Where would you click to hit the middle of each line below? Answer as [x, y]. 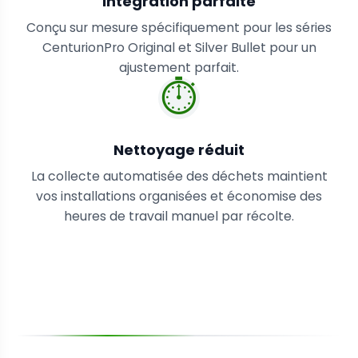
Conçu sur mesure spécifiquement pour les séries [179, 27]
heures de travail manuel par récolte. [179, 217]
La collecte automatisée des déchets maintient [179, 177]
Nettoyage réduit [179, 150]
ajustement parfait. [179, 67]
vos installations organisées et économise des [179, 197]
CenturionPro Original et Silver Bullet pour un [179, 47]
